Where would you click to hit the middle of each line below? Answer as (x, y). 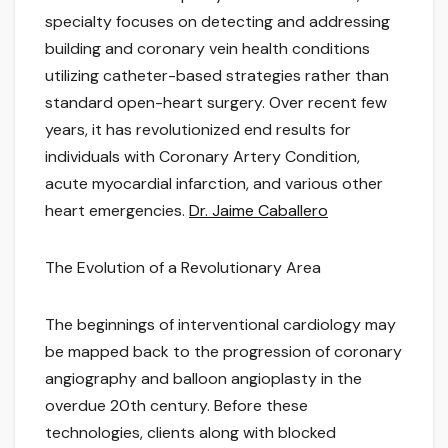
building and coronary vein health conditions (207, 49)
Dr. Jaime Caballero (258, 211)
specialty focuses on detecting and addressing (217, 22)
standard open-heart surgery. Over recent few (216, 103)
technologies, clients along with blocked (190, 433)
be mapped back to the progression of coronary (223, 352)
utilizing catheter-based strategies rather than (217, 76)
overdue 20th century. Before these (176, 406)
